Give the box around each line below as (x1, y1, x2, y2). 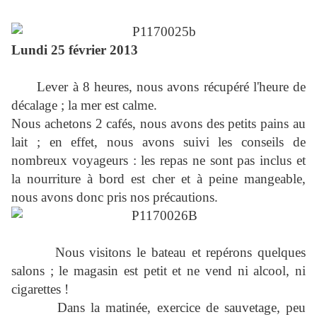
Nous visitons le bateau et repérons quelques (11, 245, 306, 260)
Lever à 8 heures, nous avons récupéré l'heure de (37, 79, 306, 95)
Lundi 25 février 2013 (11, 42, 138, 58)
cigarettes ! (11, 282, 69, 297)
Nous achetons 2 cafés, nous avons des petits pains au (11, 116, 306, 132)
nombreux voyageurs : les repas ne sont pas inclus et (11, 153, 306, 168)
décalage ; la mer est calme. (11, 98, 157, 113)
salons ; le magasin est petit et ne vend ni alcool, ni (11, 263, 306, 279)
